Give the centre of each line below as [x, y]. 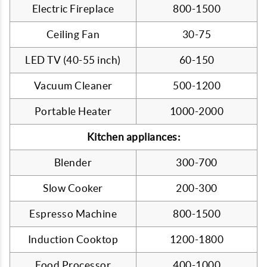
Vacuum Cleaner [73, 86]
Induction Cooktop [73, 239]
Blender [73, 162]
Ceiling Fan [73, 34]
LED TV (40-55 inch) [73, 60]
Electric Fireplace [73, 9]
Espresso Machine [73, 214]
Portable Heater [73, 111]
